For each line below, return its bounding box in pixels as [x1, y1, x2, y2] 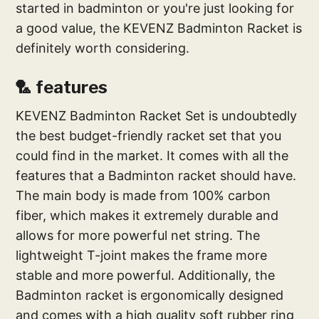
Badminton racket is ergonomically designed [16, 287, 284, 303]
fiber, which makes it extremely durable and [16, 207, 279, 223]
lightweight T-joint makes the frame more [16, 247, 268, 263]
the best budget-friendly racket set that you [16, 127, 282, 143]
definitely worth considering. [16, 40, 190, 56]
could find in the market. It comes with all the [16, 147, 289, 163]
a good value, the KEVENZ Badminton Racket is [16, 20, 303, 36]
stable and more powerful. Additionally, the [16, 267, 276, 283]
